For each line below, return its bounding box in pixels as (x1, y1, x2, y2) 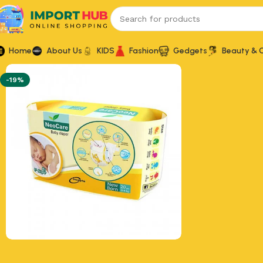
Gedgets (173, 45, 207, 56)
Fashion (129, 45, 159, 56)
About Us (46, 45, 82, 56)
